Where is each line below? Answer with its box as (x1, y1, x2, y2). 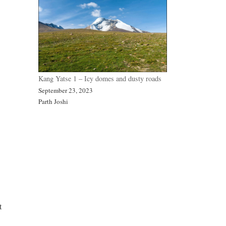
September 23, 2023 (38, 85, 93, 95)
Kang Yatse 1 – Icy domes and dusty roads (38, 73, 161, 83)
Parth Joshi (38, 96, 68, 106)
